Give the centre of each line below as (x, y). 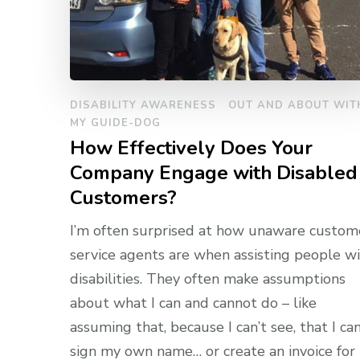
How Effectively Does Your (191, 147)
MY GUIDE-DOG (115, 123)
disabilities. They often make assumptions (208, 278)
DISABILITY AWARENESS (143, 105)
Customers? (123, 197)
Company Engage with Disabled (214, 172)
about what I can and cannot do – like (193, 303)
